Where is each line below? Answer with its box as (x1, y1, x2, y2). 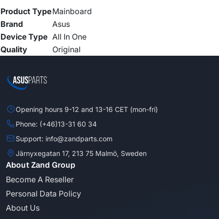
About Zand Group (6, 160, 75, 171)
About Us (6, 203, 40, 213)
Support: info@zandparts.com (16, 134, 112, 143)
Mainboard (52, 6, 92, 17)
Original (52, 44, 81, 55)
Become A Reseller (6, 175, 74, 185)
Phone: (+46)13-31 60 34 (16, 119, 97, 128)
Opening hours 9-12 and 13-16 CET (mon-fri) (16, 105, 158, 113)
